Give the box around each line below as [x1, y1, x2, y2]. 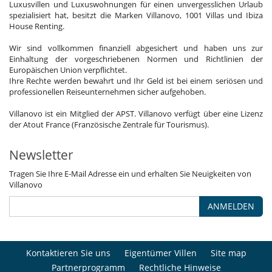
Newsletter [9, 146, 73, 164]
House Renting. [9, 21, 64, 32]
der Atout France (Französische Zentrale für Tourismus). [9, 119, 209, 131]
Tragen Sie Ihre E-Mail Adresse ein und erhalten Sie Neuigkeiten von [9, 168, 251, 180]
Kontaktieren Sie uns [25, 247, 110, 259]
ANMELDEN [208, 200, 254, 212]
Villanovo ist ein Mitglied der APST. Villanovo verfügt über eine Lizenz [9, 108, 263, 120]
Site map [210, 247, 246, 259]
